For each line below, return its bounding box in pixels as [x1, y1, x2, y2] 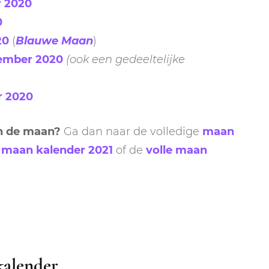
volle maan [146, 143, 207, 157]
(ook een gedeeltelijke [66, 52, 185, 66]
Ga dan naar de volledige [61, 124, 202, 138]
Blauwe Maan [16, 34, 93, 47]
